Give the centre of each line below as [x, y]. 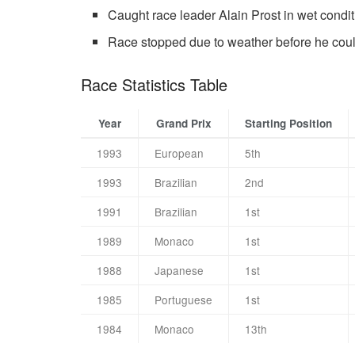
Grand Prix [183, 124]
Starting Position [288, 124]
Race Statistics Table [154, 85]
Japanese [179, 271]
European [179, 153]
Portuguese [183, 300]
